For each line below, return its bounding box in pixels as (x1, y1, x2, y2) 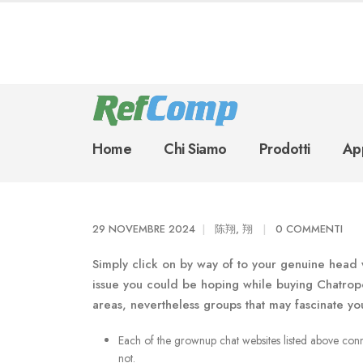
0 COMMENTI (275, 221, 343, 237)
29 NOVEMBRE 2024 (92, 221, 195, 237)
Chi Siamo (164, 138, 227, 160)
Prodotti (258, 138, 310, 160)
